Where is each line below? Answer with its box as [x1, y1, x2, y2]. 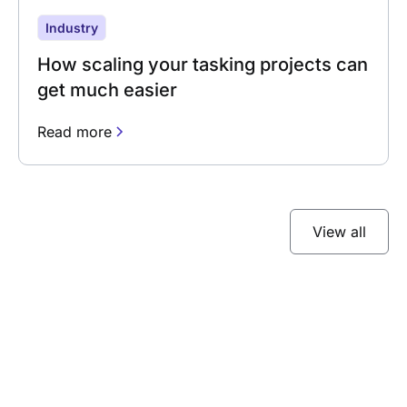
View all [313, 222, 366, 241]
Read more [37, 122, 112, 141]
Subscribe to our [47, 354, 275, 391]
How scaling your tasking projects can [37, 53, 368, 75]
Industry [45, 19, 98, 35]
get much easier [37, 78, 177, 101]
